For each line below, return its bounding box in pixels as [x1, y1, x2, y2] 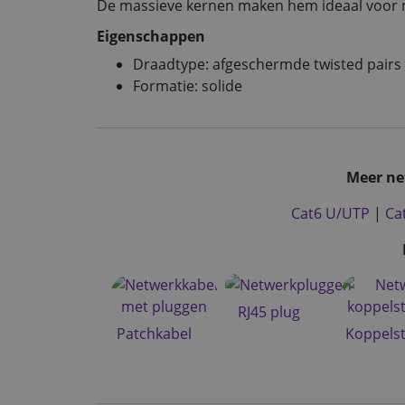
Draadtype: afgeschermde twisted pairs [133, 53, 401, 74]
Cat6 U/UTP [291, 202, 370, 223]
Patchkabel [116, 323, 192, 344]
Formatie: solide [133, 75, 242, 96]
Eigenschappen [97, 26, 205, 47]
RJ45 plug [237, 301, 300, 322]
